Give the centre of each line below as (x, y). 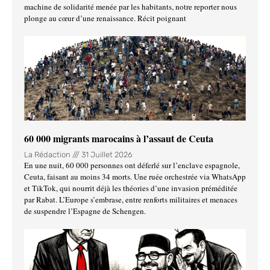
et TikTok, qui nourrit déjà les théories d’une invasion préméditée (131, 188)
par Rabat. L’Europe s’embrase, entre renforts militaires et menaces (131, 199)
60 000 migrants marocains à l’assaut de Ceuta (119, 138)
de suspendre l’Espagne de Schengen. (85, 211)
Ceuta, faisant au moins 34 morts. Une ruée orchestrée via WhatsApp (135, 176)
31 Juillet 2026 (106, 154)
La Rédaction (48, 154)
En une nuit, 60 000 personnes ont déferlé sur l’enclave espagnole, (132, 165)
